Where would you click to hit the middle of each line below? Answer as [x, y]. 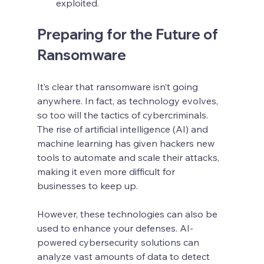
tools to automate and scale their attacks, [129, 157]
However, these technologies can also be [128, 214]
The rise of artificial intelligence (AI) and [123, 129]
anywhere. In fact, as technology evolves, [128, 100]
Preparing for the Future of [129, 34]
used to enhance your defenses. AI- [115, 228]
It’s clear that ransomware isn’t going [118, 86]
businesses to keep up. [87, 185]
